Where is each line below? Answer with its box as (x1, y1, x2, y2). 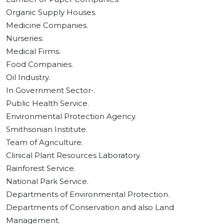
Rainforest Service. (6, 163, 75, 173)
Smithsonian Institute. (6, 124, 87, 134)
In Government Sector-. (6, 85, 95, 95)
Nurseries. (6, 33, 43, 43)
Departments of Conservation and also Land (6, 202, 174, 212)
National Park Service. (6, 176, 88, 186)
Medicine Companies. (6, 20, 88, 30)
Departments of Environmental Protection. (6, 189, 169, 199)
